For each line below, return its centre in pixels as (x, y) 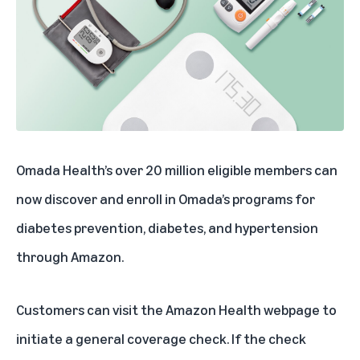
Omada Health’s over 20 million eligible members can (177, 169)
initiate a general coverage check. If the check (161, 338)
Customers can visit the (91, 309)
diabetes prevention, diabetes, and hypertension (167, 227)
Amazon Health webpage (243, 309)
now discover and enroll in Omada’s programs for (166, 198)
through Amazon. (70, 256)
